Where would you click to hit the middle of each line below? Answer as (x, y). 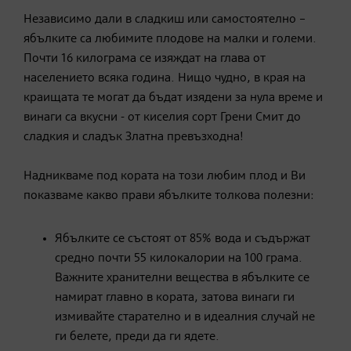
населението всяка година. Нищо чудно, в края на (165, 78)
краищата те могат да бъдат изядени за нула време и (173, 98)
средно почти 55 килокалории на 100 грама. (179, 258)
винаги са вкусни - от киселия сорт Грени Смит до (162, 117)
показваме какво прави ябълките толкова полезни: (169, 195)
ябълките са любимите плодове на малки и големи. (170, 39)
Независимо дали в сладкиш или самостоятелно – (165, 19)
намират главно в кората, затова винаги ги (175, 297)
